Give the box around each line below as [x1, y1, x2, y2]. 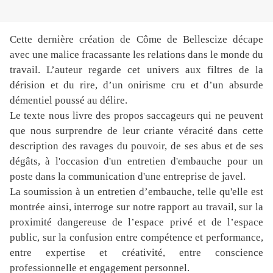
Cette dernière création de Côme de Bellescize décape [10, 34, 263, 46]
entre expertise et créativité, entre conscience [10, 247, 263, 259]
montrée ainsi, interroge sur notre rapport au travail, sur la [10, 201, 263, 213]
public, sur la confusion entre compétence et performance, [10, 232, 263, 244]
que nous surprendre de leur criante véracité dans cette [10, 125, 263, 137]
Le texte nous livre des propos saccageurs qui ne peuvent [10, 110, 263, 122]
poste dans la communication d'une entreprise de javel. [10, 171, 246, 183]
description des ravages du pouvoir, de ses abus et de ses [10, 140, 263, 152]
